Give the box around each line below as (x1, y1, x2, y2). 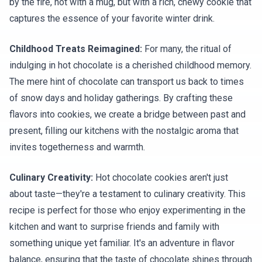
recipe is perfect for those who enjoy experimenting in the (9, 205, 246, 216)
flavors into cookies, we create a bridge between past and (9, 109, 246, 120)
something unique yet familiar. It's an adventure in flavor (9, 237, 235, 249)
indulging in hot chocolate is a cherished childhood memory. (9, 60, 251, 71)
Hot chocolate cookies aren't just (93, 172, 228, 184)
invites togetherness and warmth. (9, 142, 145, 153)
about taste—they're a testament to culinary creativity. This (9, 188, 246, 200)
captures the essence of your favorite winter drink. (9, 13, 215, 25)
